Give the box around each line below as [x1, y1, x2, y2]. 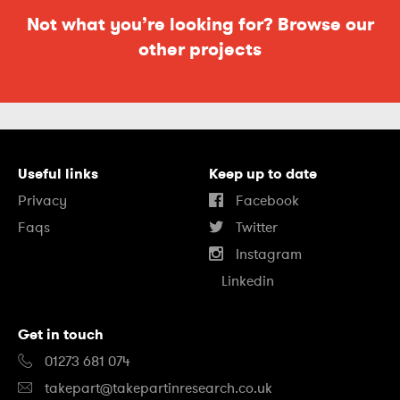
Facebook [232, 190, 299, 211]
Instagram [232, 244, 302, 264]
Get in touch [18, 324, 104, 344]
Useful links [18, 163, 98, 183]
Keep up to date [209, 163, 317, 183]
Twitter [232, 217, 278, 237]
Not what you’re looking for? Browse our [26, 12, 374, 37]
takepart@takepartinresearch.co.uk [45, 378, 272, 398]
